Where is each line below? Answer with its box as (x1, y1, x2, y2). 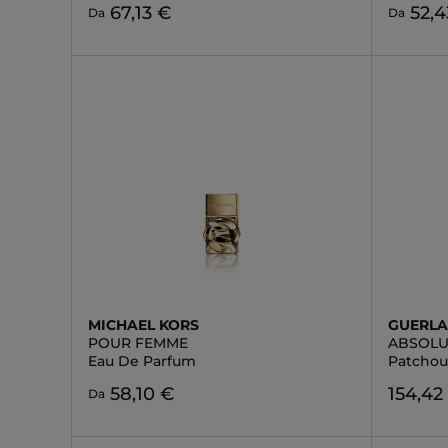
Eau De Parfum (88, 352, 196, 370)
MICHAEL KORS (88, 316, 199, 334)
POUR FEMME (88, 334, 188, 352)
